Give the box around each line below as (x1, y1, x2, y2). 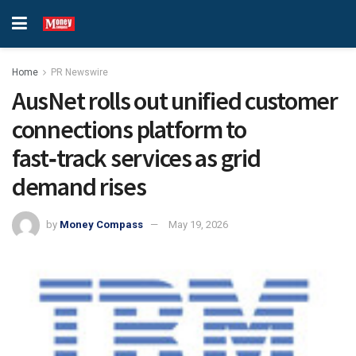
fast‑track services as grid (12, 142, 261, 174)
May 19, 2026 (168, 218, 228, 230)
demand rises (12, 171, 146, 203)
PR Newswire (51, 67, 108, 78)
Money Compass (60, 218, 143, 230)
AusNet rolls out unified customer (12, 85, 338, 117)
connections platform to (12, 114, 246, 145)
